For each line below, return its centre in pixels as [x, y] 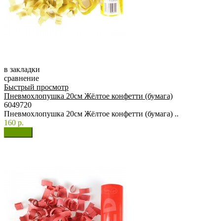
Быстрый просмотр [36, 87]
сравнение [21, 78]
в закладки [22, 70]
